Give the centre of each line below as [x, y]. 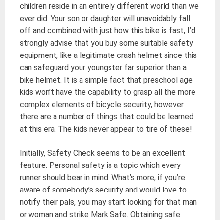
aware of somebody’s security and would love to [103, 190]
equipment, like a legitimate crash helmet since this [108, 55]
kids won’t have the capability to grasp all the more [108, 92]
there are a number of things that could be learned [107, 116]
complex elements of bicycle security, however [102, 104]
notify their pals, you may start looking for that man [108, 202]
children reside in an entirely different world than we [109, 6]
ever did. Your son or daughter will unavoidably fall [105, 18]
